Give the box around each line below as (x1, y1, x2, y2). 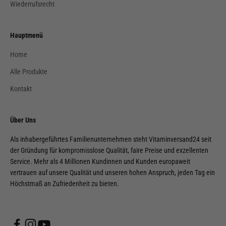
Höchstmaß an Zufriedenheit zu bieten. (10, 180, 119, 188)
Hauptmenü (10, 31, 43, 40)
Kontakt (10, 85, 32, 93)
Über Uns (10, 116, 36, 125)
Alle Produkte (10, 68, 47, 76)
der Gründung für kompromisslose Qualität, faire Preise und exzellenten (10, 146, 208, 155)
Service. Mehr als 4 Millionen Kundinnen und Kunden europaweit (10, 157, 190, 166)
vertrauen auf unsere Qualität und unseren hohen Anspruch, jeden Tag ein (10, 168, 215, 177)
